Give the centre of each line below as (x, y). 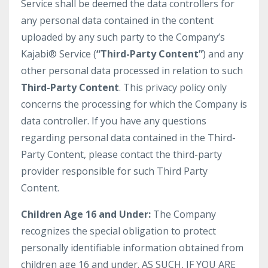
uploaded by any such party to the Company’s (123, 37)
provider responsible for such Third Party (114, 171)
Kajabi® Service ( (59, 54)
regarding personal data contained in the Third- (128, 138)
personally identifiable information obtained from (132, 248)
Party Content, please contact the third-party (121, 154)
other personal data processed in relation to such (132, 71)
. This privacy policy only (173, 87)
